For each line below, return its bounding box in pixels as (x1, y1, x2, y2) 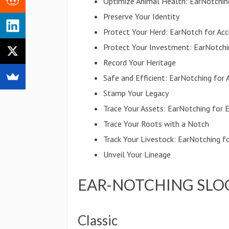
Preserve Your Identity (103, 11, 180, 21)
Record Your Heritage (103, 57, 176, 67)
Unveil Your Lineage (103, 149, 171, 159)
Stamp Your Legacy (103, 88, 169, 98)
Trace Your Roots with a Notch (103, 119, 210, 129)
